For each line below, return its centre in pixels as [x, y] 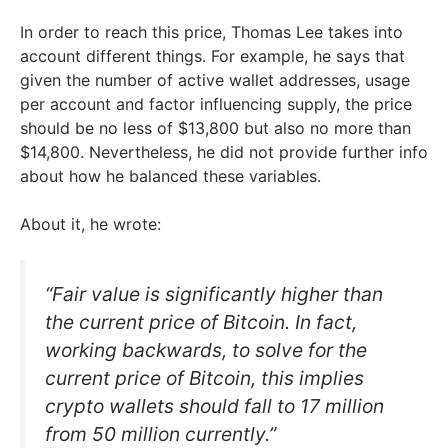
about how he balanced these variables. [170, 175]
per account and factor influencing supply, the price [216, 103]
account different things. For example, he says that [212, 55]
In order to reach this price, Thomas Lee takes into [211, 31]
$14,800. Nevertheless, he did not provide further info [224, 151]
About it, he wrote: [90, 223]
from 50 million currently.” [160, 433]
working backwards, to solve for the [206, 349]
